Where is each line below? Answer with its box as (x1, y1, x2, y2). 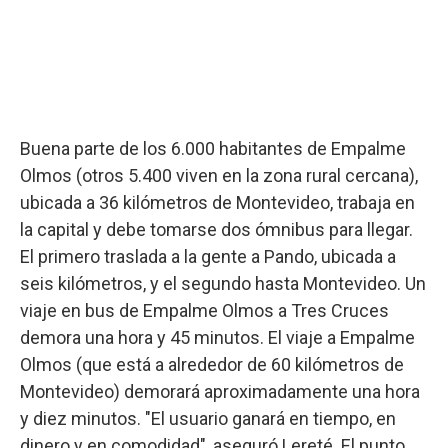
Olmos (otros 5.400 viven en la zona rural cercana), (20, 164, 418, 186)
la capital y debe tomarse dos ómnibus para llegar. (20, 218, 413, 240)
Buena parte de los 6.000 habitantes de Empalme (20, 137, 406, 159)
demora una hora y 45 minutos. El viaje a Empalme (20, 326, 415, 348)
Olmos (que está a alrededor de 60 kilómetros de (20, 353, 404, 375)
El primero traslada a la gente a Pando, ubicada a (20, 245, 396, 267)
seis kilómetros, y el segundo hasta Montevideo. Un (20, 272, 426, 294)
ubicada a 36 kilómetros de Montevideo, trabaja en (20, 191, 415, 213)
